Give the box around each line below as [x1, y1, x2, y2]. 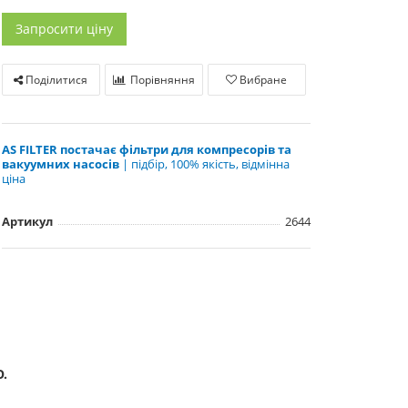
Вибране [240, 72, 288, 87]
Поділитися [23, 72, 88, 87]
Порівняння [129, 72, 195, 87]
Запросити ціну [15, 20, 113, 37]
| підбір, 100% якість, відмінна [118, 156, 290, 172]
